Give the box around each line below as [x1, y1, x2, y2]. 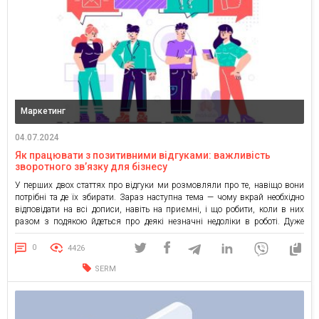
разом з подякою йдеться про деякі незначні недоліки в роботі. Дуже [15, 216, 304, 226]
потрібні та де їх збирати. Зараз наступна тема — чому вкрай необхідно [15, 192, 304, 202]
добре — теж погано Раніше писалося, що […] [15, 228, 184, 239]
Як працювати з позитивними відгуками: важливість [15, 149, 271, 161]
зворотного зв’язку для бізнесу [15, 160, 167, 172]
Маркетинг [21, 105, 66, 116]
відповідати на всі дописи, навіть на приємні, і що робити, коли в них [15, 204, 304, 214]
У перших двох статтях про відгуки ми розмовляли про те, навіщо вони [15, 179, 304, 190]
